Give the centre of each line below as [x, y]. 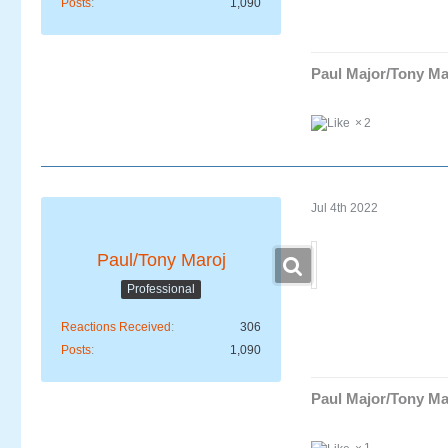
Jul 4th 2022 [344, 207]
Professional [161, 288]
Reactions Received [116, 327]
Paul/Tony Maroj [161, 260]
